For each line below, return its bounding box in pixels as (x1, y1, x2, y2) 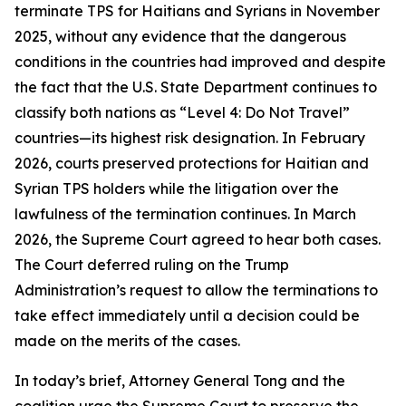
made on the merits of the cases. (14, 331, 240, 350)
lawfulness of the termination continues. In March (14, 204, 356, 223)
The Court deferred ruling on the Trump (14, 255, 289, 274)
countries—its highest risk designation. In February (14, 128, 365, 147)
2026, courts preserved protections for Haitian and (14, 153, 369, 172)
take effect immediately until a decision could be (14, 305, 360, 324)
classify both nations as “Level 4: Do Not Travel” (14, 102, 350, 121)
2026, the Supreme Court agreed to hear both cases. (14, 229, 381, 248)
